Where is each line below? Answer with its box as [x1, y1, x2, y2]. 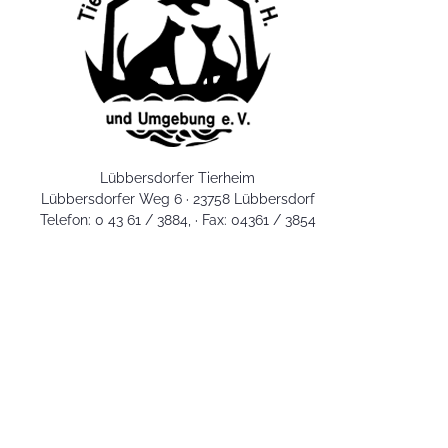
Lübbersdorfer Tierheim [100, 170, 256, 186]
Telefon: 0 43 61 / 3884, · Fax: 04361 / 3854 [39, 212, 316, 228]
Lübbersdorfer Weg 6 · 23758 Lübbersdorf [40, 191, 315, 207]
